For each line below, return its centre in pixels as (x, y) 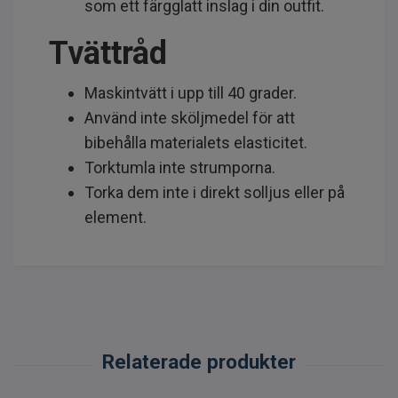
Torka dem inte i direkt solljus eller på (215, 192)
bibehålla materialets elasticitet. (196, 142)
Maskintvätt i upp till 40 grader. (191, 92)
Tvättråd (108, 53)
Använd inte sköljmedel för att (190, 117)
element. (115, 217)
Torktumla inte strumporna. (180, 167)
